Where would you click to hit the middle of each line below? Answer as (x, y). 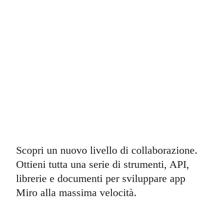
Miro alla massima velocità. (76, 193)
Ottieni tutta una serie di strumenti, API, (102, 164)
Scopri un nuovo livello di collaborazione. (107, 150)
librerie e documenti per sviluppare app (100, 179)
